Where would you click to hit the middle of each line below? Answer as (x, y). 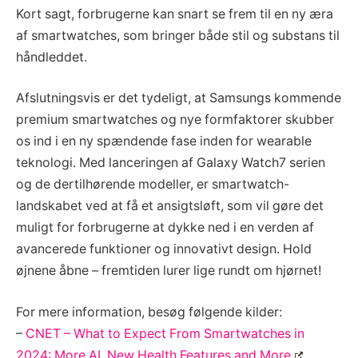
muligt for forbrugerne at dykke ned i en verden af (165, 228)
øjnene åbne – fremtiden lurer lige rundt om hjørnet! (169, 271)
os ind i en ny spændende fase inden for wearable (164, 141)
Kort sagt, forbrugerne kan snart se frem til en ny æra (175, 14)
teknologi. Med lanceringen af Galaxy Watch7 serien (171, 163)
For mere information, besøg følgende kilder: (149, 312)
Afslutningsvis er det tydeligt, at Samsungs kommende (179, 98)
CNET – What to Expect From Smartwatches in (165, 333)
